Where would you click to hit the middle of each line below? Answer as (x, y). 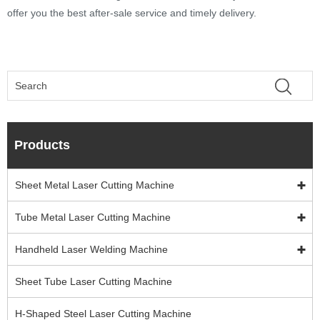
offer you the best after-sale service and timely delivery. (132, 13)
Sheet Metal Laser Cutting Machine (95, 185)
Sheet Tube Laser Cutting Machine (94, 282)
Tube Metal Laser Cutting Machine (93, 217)
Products (42, 145)
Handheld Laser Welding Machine (91, 250)
